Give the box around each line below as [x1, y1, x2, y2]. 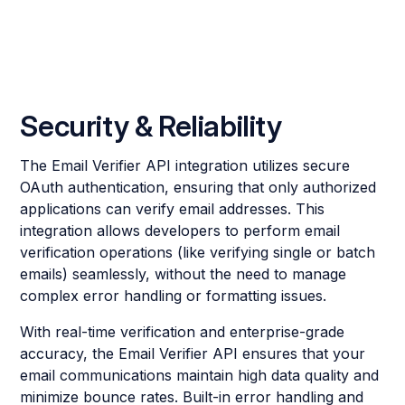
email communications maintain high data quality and [20, 366, 380, 385]
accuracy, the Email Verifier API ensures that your [20, 344, 366, 363]
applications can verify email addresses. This [20, 200, 325, 219]
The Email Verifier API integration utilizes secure [20, 156, 351, 175]
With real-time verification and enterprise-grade [20, 323, 345, 342]
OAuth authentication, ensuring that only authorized [20, 178, 377, 197]
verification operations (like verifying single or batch [20, 243, 376, 262]
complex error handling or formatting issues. [20, 287, 327, 306]
